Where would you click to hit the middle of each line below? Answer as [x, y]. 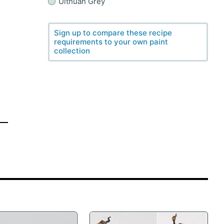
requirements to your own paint [111, 42]
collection [72, 51]
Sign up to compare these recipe [113, 33]
